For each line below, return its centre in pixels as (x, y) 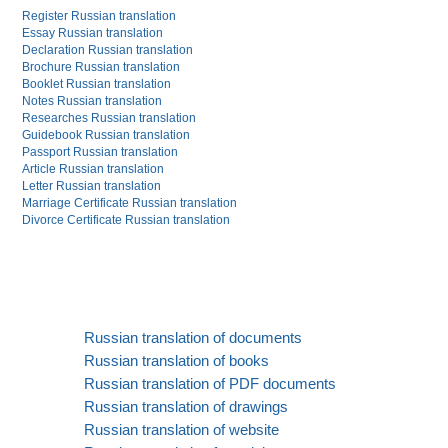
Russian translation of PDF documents (210, 383)
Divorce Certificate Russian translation (126, 219)
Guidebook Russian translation (106, 134)
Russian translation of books (176, 360)
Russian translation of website (181, 429)
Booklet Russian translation (97, 83)
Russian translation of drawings (186, 406)
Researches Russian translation (109, 117)
